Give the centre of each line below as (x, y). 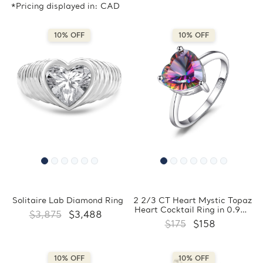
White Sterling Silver (192, 220)
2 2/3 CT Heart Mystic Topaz (192, 201)
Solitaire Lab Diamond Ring (68, 201)
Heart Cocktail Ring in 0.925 (192, 210)
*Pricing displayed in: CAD (65, 7)
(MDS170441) (192, 229)
